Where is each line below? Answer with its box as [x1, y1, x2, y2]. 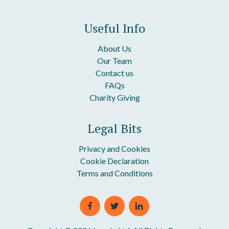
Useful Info [84, 20, 145, 37]
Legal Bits [87, 120, 142, 137]
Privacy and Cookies [79, 144, 150, 154]
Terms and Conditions [76, 168, 153, 178]
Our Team [97, 56, 132, 66]
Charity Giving [89, 93, 140, 103]
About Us [98, 43, 131, 54]
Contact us [96, 68, 133, 78]
